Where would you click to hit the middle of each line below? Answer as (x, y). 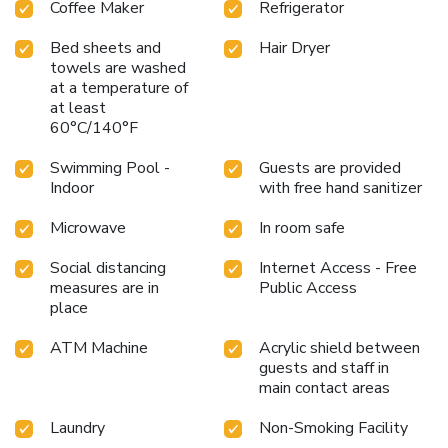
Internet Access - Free (338, 267)
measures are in (104, 287)
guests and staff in (324, 367)
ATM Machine (99, 347)
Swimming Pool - (110, 167)
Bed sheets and (105, 47)
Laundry (77, 427)
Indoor (72, 187)
